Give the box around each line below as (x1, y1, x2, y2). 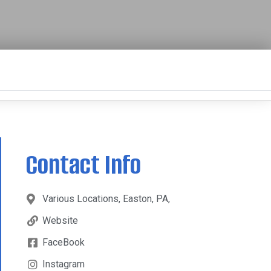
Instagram (42, 258, 85, 270)
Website (42, 214, 78, 226)
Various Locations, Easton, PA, (42, 192, 170, 204)
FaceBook (42, 236, 85, 248)
